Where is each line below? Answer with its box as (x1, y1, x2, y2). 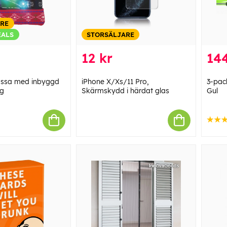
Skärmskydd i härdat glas (81, 86, 169, 95)
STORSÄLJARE (86, 30, 134, 39)
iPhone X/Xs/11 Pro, (81, 77, 149, 86)
